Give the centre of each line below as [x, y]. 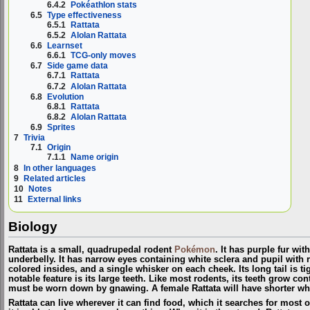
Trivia [34, 138]
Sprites [62, 128]
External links [55, 200]
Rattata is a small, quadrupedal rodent [91, 250]
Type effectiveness [85, 15]
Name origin [95, 157]
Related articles [55, 178]
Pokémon [195, 250]
